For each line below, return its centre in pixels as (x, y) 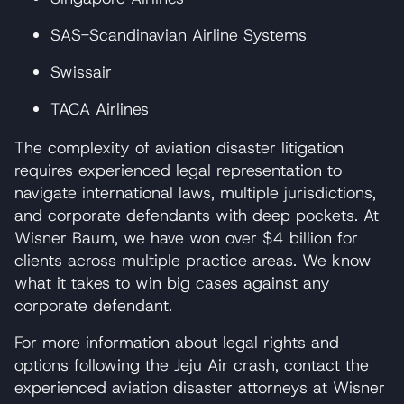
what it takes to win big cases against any (172, 283)
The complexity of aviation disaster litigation (179, 147)
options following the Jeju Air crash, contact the (192, 365)
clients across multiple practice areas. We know (193, 260)
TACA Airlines (100, 109)
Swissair (81, 72)
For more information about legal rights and (177, 342)
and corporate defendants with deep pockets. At (197, 215)
